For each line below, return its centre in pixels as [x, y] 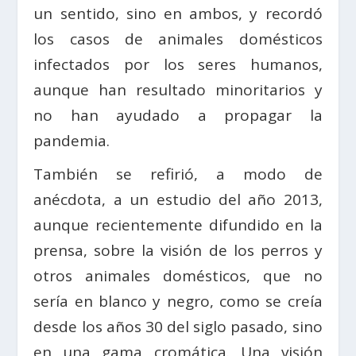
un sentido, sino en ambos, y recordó [178, 13]
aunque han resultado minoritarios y [178, 89]
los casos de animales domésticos [178, 39]
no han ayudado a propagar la [178, 115]
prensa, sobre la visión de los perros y [178, 250]
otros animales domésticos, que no [178, 275]
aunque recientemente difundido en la [178, 224]
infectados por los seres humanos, [178, 64]
